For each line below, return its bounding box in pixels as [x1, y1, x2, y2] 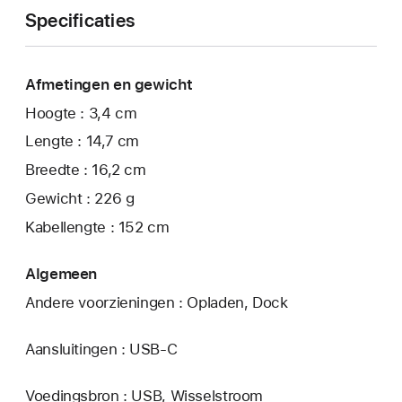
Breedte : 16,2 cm [25, 161, 146, 179]
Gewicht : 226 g [25, 188, 135, 207]
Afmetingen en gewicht [25, 74, 193, 93]
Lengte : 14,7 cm [25, 132, 140, 151]
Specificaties [25, 8, 135, 31]
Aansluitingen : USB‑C [25, 339, 178, 358]
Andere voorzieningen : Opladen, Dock [25, 293, 288, 311]
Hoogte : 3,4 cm [25, 103, 137, 122]
